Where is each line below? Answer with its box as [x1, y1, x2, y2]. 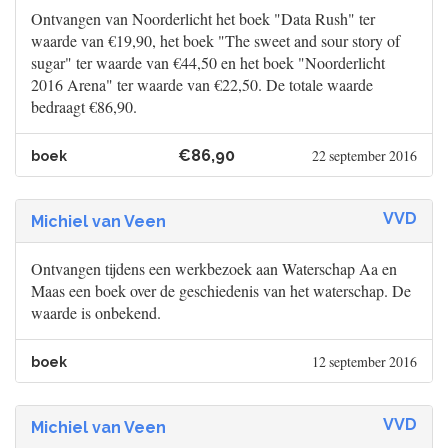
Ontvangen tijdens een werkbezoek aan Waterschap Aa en [31, 258, 397, 280]
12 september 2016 [311, 352, 417, 372]
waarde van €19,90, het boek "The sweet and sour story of [31, 30, 400, 52]
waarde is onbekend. [31, 302, 161, 324]
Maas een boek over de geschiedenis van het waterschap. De [31, 280, 411, 302]
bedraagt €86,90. [31, 96, 137, 118]
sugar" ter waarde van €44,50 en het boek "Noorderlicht [31, 52, 385, 74]
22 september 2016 [311, 146, 417, 166]
